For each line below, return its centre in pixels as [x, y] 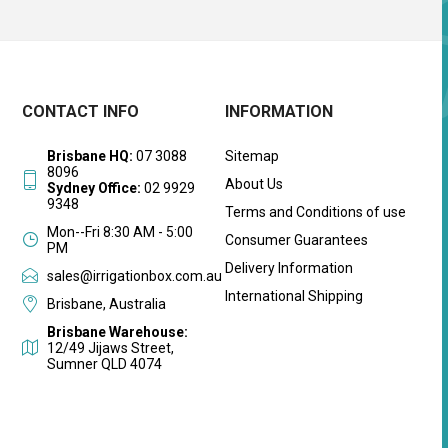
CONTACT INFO [81, 111]
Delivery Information [288, 268]
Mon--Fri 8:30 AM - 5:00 [120, 232]
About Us [253, 184]
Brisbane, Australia [107, 304]
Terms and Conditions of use [315, 212]
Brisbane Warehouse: [118, 332]
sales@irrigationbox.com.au [135, 276]
